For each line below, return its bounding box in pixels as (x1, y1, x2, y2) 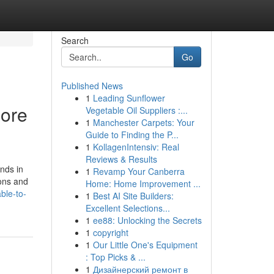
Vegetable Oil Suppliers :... (85, 104, 188, 116)
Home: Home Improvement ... (85, 177, 201, 190)
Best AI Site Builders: (92, 190, 174, 202)
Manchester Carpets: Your (92, 116, 194, 128)
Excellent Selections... (85, 202, 170, 214)
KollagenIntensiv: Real (92, 141, 179, 153)
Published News (61, 80, 123, 92)
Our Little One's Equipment (92, 239, 198, 251)
